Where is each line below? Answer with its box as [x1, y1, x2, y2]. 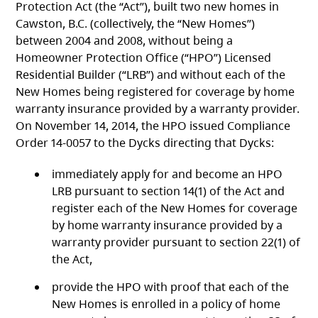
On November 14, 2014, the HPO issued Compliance [16, 118, 291, 134]
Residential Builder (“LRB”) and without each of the [16, 67, 286, 83]
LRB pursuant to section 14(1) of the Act [52, 183, 262, 199]
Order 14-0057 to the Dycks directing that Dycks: [16, 135, 275, 151]
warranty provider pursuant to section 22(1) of [52, 234, 301, 251]
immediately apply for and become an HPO [52, 166, 283, 182]
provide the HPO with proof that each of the [52, 279, 290, 295]
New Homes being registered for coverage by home [16, 84, 295, 100]
